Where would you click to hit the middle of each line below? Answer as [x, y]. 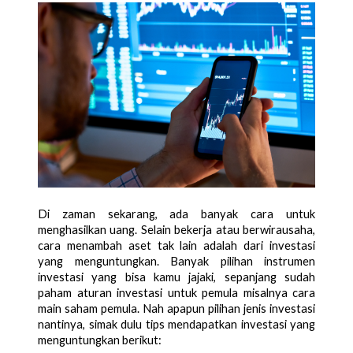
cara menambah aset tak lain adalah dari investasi [176, 245]
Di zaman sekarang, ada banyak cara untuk [176, 214]
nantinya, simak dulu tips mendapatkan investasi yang [176, 324]
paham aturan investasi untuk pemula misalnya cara [176, 292]
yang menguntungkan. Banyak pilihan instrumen [176, 261]
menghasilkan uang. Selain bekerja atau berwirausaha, [176, 229]
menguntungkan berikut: [100, 340]
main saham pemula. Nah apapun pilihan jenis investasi [176, 308]
